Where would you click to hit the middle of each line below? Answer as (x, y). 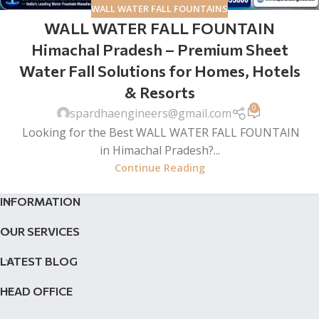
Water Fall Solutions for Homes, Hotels (159, 71)
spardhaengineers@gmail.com (151, 113)
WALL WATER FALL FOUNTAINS (159, 8)
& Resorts (159, 93)
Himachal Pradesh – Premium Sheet (159, 50)
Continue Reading (159, 167)
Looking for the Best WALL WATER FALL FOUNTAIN (159, 132)
